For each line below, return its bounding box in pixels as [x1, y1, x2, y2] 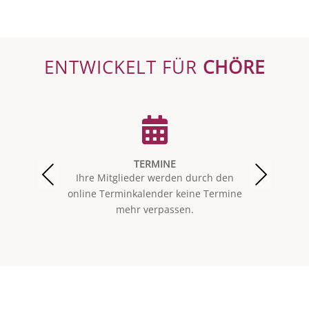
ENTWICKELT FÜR [43, 54, 203, 79]
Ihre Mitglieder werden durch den [76, 171, 235, 185]
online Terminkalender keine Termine [68, 187, 243, 201]
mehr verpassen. [116, 203, 195, 217]
